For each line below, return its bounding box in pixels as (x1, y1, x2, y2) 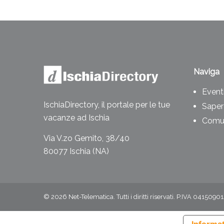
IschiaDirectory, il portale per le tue (43, 99, 170, 109)
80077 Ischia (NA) (43, 146, 109, 156)
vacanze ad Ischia (43, 112, 109, 122)
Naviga (193, 67, 219, 76)
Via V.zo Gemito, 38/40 (43, 133, 129, 143)
